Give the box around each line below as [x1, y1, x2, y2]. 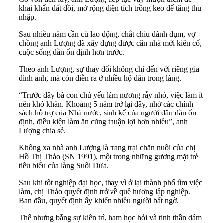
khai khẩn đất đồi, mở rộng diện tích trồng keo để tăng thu [19, 3, 201, 12]
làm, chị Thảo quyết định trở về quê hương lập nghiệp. [19, 187, 190, 196]
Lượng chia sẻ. [19, 126, 66, 135]
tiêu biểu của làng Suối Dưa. [19, 161, 109, 170]
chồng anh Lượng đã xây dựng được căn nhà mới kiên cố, [19, 38, 202, 47]
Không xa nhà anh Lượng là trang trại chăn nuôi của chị [19, 143, 195, 152]
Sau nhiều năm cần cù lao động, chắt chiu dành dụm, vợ [19, 29, 195, 38]
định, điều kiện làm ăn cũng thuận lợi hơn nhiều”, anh [19, 117, 188, 126]
